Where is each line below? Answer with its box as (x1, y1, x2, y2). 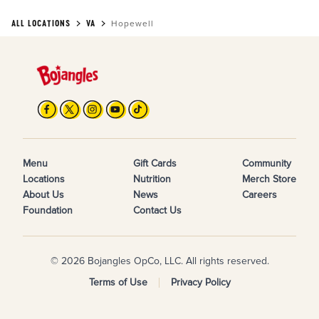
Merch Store (242, 173, 296, 185)
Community (242, 157, 291, 169)
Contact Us (133, 204, 182, 216)
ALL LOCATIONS (11, 18, 70, 29)
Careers (242, 189, 277, 201)
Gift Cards (133, 157, 177, 169)
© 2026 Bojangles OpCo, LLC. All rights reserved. (50, 255, 269, 267)
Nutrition (133, 173, 171, 185)
